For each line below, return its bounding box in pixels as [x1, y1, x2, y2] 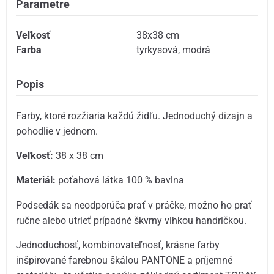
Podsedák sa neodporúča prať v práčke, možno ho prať [16, 199, 253, 211]
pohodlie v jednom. [16, 125, 98, 137]
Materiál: [16, 174, 56, 187]
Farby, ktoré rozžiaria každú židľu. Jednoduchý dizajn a [16, 109, 253, 122]
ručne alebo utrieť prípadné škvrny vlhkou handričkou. [16, 214, 247, 226]
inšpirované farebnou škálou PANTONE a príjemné [16, 254, 233, 266]
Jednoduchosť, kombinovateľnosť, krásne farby [16, 239, 220, 251]
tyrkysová [136, 43, 179, 56]
